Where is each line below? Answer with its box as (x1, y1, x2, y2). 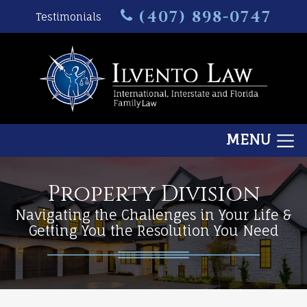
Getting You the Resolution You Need (28, 222, 279, 239)
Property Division (47, 179, 260, 209)
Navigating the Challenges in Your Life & (15, 206, 292, 223)
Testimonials (35, 11, 101, 23)
